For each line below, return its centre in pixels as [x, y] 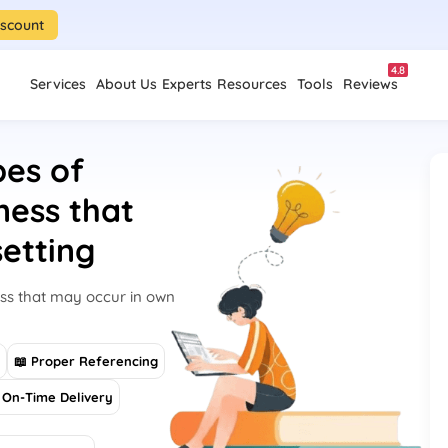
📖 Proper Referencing [86, 361]
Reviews [370, 84]
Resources [252, 84]
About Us [126, 84]
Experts [187, 84]
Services [58, 84]
